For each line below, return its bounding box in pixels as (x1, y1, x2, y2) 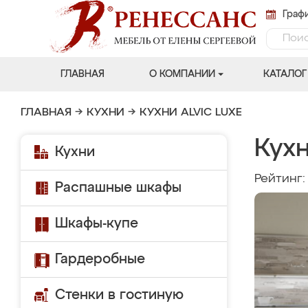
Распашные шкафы (55, 181, 181, 195)
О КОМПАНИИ (148, 69, 215, 79)
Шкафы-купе (55, 217, 138, 230)
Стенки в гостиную (55, 288, 184, 302)
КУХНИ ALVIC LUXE (140, 107, 242, 118)
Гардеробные (55, 252, 145, 266)
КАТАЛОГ (263, 69, 307, 79)
